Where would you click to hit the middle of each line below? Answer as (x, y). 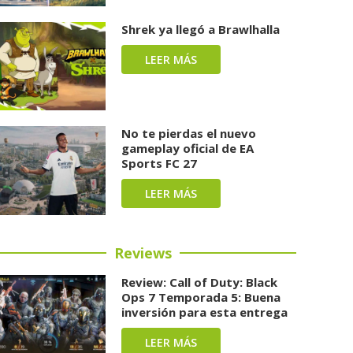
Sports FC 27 (160, 163)
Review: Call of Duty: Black (200, 282)
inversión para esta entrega (205, 312)
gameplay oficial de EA (188, 149)
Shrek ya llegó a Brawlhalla (201, 29)
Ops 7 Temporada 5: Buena (201, 297)
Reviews (143, 253)
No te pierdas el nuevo (189, 134)
